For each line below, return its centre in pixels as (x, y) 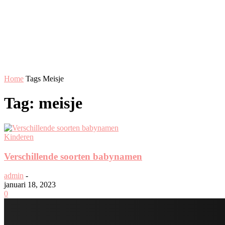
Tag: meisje (43, 103)
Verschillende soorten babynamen (73, 156)
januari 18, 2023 (30, 185)
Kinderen (19, 137)
